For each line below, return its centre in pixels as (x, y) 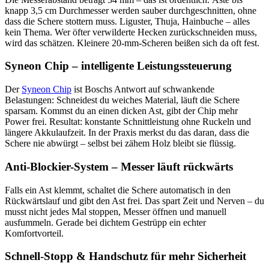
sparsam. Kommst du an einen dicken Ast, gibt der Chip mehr (121, 111)
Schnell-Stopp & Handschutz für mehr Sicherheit (125, 256)
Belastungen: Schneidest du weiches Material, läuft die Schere (122, 100)
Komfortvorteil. (34, 233)
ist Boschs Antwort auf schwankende (143, 89)
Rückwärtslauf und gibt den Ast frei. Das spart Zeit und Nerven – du (134, 201)
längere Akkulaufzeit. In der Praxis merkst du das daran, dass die (127, 133)
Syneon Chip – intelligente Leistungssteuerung (118, 66)
